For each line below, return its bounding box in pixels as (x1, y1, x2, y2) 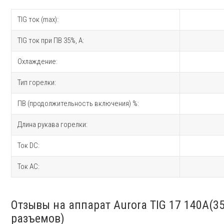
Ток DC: (17, 140, 39, 150)
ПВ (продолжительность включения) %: (17, 98, 139, 108)
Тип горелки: (17, 77, 56, 87)
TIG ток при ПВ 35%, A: (17, 35, 84, 45)
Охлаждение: (17, 56, 57, 66)
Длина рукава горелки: (17, 119, 87, 129)
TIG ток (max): (17, 14, 58, 24)
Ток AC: (17, 161, 39, 171)
